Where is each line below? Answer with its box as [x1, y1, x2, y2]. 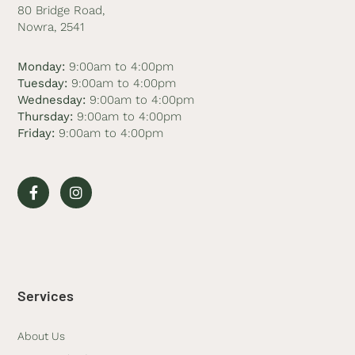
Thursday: [17, 109, 74, 124]
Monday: [17, 59, 66, 74]
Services [17, 287, 74, 305]
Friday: [17, 125, 55, 140]
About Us [17, 330, 66, 343]
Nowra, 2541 [17, 20, 85, 35]
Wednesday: [17, 92, 86, 107]
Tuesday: [17, 75, 68, 90]
